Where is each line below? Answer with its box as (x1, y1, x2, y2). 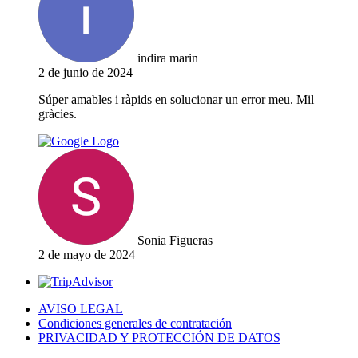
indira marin (137, 51, 198, 66)
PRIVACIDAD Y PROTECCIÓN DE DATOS (38, 331, 280, 345)
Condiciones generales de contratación (38, 316, 232, 331)
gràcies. (38, 107, 77, 121)
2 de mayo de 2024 (38, 248, 135, 262)
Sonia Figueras (137, 233, 213, 248)
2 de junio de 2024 (38, 66, 133, 80)
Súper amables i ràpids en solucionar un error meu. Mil (38, 93, 314, 107)
